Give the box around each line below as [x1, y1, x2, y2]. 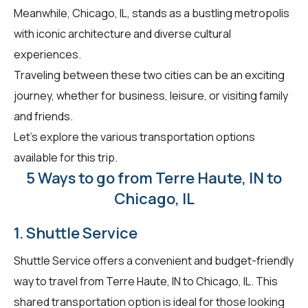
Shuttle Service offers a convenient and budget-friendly [14, 252, 294, 268]
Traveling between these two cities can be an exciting [14, 67, 285, 82]
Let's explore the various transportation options [14, 129, 255, 144]
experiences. [14, 46, 81, 62]
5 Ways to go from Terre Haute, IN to [26, 167, 282, 188]
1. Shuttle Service [14, 222, 137, 243]
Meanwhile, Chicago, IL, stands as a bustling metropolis [14, 5, 289, 21]
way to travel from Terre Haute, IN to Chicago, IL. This [14, 273, 278, 289]
